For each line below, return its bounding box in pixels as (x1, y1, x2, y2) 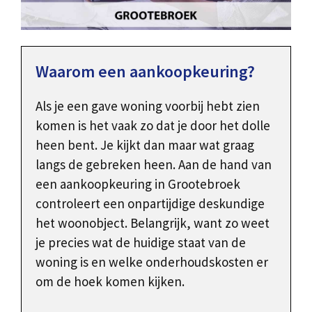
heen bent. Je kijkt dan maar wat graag (36, 136, 254, 154)
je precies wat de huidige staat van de (36, 234, 246, 251)
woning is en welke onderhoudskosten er (36, 253, 268, 271)
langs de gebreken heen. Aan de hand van (36, 156, 272, 173)
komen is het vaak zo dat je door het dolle (36, 117, 270, 134)
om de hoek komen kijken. (36, 273, 185, 290)
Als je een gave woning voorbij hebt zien (36, 97, 260, 115)
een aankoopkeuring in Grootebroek (36, 175, 240, 193)
